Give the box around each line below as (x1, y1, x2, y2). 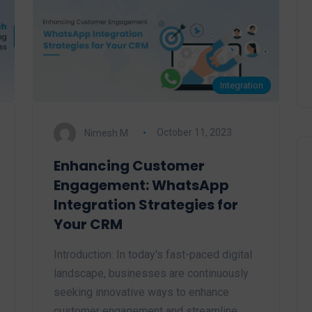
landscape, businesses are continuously (54, 266, 249, 280)
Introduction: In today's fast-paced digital (54, 247, 252, 261)
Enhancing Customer (54, 155, 205, 175)
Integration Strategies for (54, 194, 238, 214)
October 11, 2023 (156, 127, 232, 139)
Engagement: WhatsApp (54, 175, 229, 195)
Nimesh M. (84, 127, 130, 139)
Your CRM (54, 214, 123, 234)
